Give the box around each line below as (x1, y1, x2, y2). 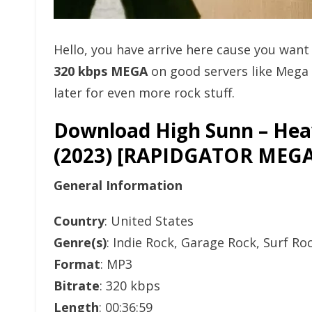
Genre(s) (54, 234, 107, 251)
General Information (54, 177, 182, 194)
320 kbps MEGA (54, 63, 148, 79)
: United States (104, 212, 194, 229)
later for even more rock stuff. (54, 84, 235, 101)
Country (54, 212, 104, 229)
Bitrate (54, 277, 100, 294)
